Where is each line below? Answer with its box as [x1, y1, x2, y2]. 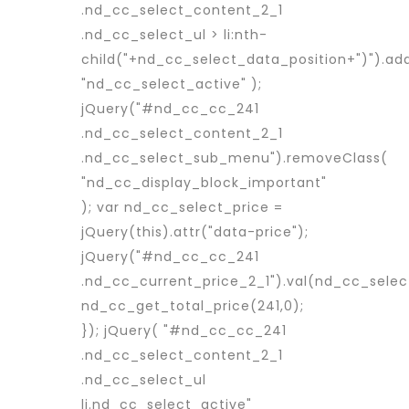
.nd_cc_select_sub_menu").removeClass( [81, 149, 388, 167]
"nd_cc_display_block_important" [81, 173, 327, 192]
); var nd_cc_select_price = [81, 198, 283, 216]
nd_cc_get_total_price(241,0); [81, 297, 304, 315]
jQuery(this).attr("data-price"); [81, 223, 309, 241]
